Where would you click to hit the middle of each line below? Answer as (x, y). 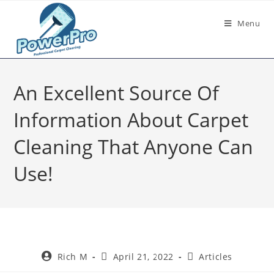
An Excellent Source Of (117, 93)
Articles (216, 257)
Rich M (72, 257)
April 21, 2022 (143, 257)
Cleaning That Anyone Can (134, 146)
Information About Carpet (131, 120)
